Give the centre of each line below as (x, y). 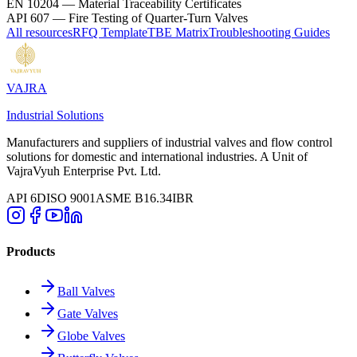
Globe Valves (91, 335)
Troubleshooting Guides (269, 33)
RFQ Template (110, 33)
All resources (39, 33)
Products (31, 252)
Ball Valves (86, 291)
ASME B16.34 (134, 198)
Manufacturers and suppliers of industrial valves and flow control (169, 143)
